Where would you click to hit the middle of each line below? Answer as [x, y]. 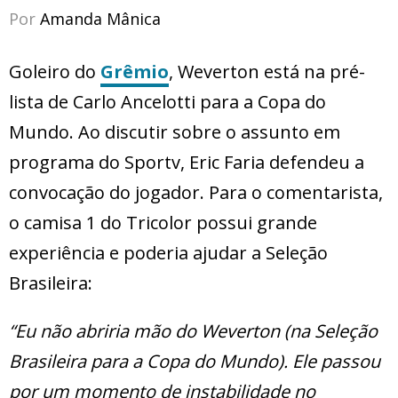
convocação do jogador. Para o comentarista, [196, 193]
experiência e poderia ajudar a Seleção [168, 253]
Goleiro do [55, 72]
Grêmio [135, 72]
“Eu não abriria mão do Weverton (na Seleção [193, 331]
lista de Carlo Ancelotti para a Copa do [167, 102]
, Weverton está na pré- [267, 72]
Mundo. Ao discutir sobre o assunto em [175, 132]
